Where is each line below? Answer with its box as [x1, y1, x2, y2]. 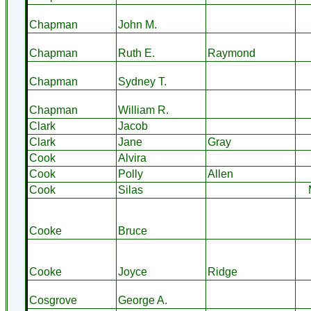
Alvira [117, 152, 146, 164]
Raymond [207, 47, 255, 59]
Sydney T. [117, 76, 167, 87]
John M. [117, 19, 157, 31]
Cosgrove [28, 294, 77, 306]
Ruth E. [117, 47, 155, 59]
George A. [117, 294, 167, 306]
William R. [117, 104, 169, 116]
